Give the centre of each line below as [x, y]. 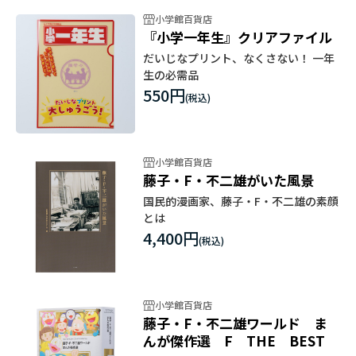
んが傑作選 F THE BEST [234, 340]
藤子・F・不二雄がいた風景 [228, 180]
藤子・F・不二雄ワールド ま [235, 323]
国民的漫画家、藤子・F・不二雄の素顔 [241, 201]
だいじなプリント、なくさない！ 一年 [239, 58]
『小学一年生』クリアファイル [238, 37]
